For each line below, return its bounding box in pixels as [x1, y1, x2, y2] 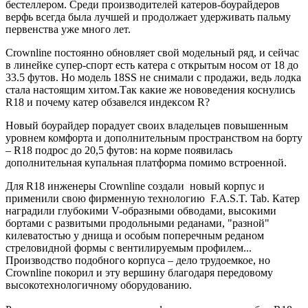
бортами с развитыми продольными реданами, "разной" [5, 217, 269, 229]
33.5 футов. [5, 71, 61, 83]
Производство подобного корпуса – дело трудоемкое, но [5, 254, 270, 266]
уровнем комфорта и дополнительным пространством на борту [5, 131, 302, 144]
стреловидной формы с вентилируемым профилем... [5, 241, 252, 254]
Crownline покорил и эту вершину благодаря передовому [5, 266, 273, 278]
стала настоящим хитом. [5, 83, 120, 96]
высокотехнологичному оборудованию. [5, 278, 192, 291]
